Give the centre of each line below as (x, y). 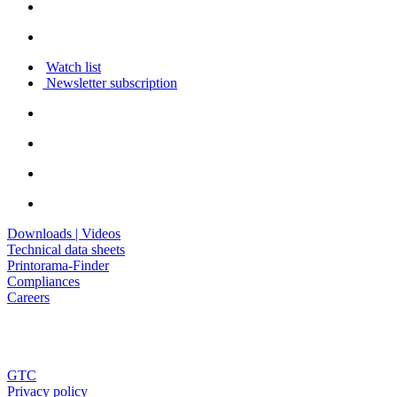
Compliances (43, 281)
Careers (28, 297)
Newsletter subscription (110, 82)
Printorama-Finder (58, 265)
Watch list (74, 66)
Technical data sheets (66, 249)
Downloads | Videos (64, 233)
